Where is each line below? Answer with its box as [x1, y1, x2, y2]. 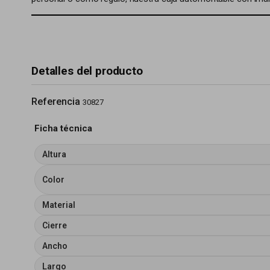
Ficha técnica [34, 123, 92, 134]
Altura [42, 149, 66, 159]
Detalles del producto [31, 64, 143, 78]
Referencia [31, 96, 80, 107]
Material [42, 200, 75, 210]
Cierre [42, 221, 67, 230]
